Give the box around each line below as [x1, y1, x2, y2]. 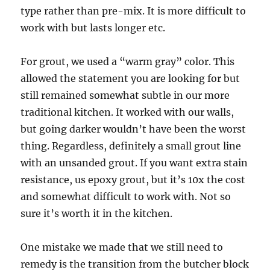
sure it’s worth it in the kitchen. [20, 207, 173, 219]
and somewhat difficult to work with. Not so [20, 190, 231, 202]
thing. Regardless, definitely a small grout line [20, 139, 242, 152]
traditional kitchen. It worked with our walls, [20, 105, 234, 118]
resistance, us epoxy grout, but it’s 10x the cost [20, 173, 246, 186]
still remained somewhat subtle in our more [20, 89, 230, 101]
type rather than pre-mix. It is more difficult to [20, 4, 246, 17]
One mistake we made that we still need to [20, 240, 224, 253]
